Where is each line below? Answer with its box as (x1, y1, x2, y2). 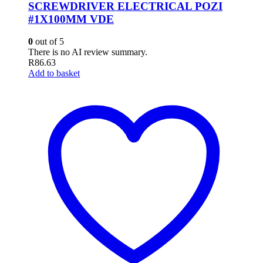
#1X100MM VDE (28, 12, 114, 25)
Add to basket (28, 68, 80, 79)
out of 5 (33, 36, 64, 47)
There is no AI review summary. (28, 47, 147, 58)
